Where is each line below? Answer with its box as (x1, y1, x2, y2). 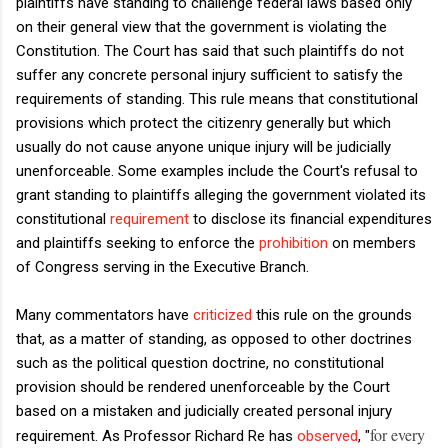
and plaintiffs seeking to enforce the (16, 233, 259, 252)
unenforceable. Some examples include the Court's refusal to (16, 161, 418, 180)
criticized (193, 305, 256, 324)
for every (370, 423, 425, 445)
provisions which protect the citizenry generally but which (16, 113, 391, 132)
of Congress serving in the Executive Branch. (16, 257, 309, 276)
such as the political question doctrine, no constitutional (16, 353, 384, 372)
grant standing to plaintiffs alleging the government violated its (16, 185, 426, 204)
